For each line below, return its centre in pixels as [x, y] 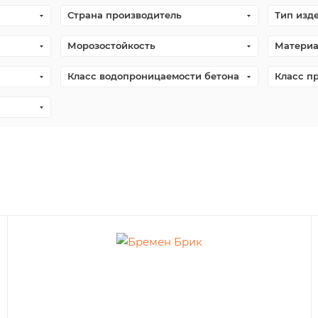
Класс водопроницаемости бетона [153, 76]
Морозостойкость [111, 45]
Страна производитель [124, 15]
